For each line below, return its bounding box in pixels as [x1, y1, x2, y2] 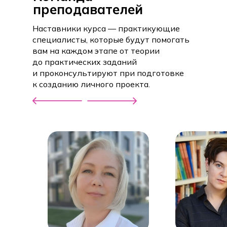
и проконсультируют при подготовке [32, 67, 184, 78]
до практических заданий [32, 56, 137, 67]
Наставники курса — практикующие [32, 23, 180, 33]
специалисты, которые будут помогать [32, 34, 190, 45]
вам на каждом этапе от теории [32, 45, 160, 56]
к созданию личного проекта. [32, 79, 150, 89]
